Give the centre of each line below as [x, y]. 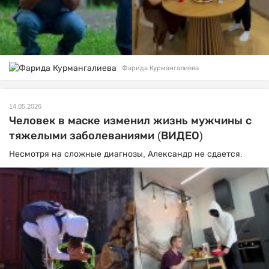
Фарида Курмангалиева [160, 68]
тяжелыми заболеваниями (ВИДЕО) [106, 136]
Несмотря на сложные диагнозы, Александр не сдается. [126, 154]
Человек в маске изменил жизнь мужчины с [130, 121]
